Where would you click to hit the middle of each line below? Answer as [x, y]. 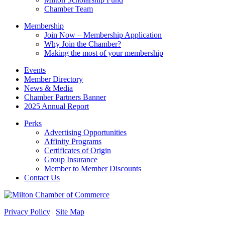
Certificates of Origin [78, 151]
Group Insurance [71, 160]
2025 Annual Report [57, 106]
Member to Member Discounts [93, 169]
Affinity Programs [73, 142]
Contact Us [42, 178]
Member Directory [53, 79]
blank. [13, 14]
